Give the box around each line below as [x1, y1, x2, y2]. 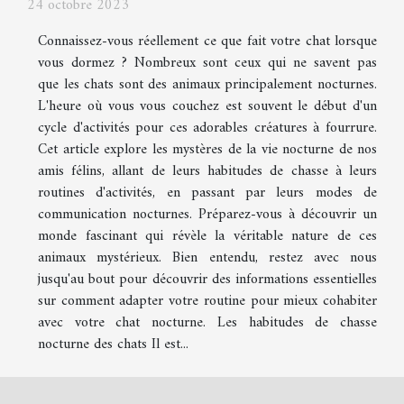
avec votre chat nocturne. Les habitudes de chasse [38, 310, 377, 336]
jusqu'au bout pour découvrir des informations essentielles [38, 267, 377, 293]
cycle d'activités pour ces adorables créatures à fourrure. [38, 115, 377, 142]
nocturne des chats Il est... [38, 332, 188, 358]
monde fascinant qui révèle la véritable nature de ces [38, 224, 377, 250]
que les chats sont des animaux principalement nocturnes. [38, 72, 377, 98]
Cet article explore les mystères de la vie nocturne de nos [38, 137, 377, 163]
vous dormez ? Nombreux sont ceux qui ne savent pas [38, 50, 377, 77]
